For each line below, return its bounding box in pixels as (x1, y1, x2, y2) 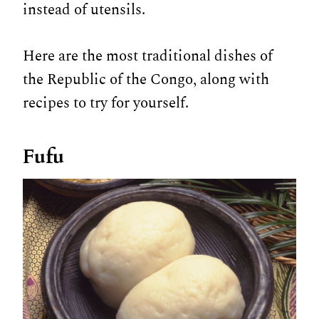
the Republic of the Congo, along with (23, 68, 269, 91)
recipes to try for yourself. (23, 91, 189, 115)
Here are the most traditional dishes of (23, 44, 273, 68)
